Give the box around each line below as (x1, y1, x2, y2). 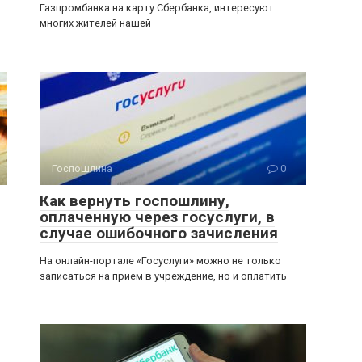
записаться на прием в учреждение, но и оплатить (40, 270, 287, 282)
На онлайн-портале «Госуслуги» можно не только (40, 255, 281, 267)
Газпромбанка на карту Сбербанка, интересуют (40, 2, 274, 14)
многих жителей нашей (40, 17, 151, 29)
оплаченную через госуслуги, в (40, 208, 275, 226)
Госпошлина (52, 162, 112, 175)
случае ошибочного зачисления (40, 224, 278, 242)
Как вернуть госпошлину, (40, 192, 229, 210)
